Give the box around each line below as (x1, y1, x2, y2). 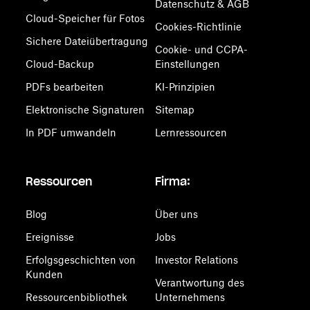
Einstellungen (154, 58, 220, 70)
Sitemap (154, 104, 194, 116)
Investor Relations (154, 254, 238, 266)
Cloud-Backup (26, 58, 95, 70)
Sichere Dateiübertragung (26, 35, 149, 47)
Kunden (26, 268, 64, 280)
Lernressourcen (154, 127, 227, 138)
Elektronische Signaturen (26, 104, 145, 116)
